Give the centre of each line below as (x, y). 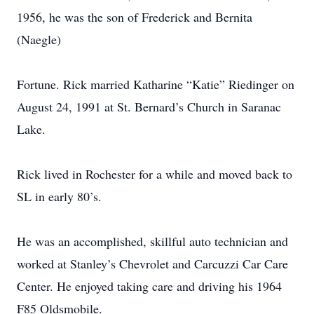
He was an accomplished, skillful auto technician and (152, 241)
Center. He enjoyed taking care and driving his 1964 (149, 286)
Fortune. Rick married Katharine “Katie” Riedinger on (156, 84)
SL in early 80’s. (59, 196)
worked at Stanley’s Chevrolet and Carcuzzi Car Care (152, 264)
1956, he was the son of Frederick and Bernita (135, 17)
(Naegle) (39, 39)
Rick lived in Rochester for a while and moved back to (155, 174)
